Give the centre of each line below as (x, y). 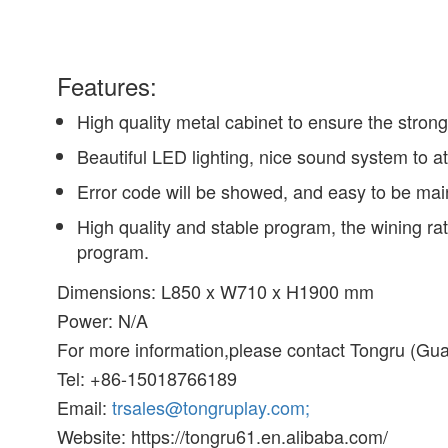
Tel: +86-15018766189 (147, 378)
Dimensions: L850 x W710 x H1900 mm (216, 291)
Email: (85, 407)
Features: (107, 85)
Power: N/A (103, 320)
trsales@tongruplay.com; (211, 407)
